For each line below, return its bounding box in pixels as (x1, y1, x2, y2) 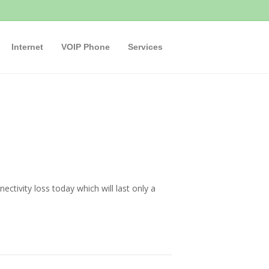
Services (128, 42, 163, 52)
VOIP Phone (61, 42, 110, 52)
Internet (11, 42, 43, 52)
